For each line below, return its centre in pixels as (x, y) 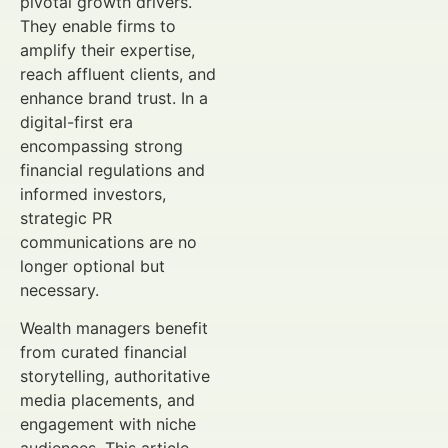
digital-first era (76, 122)
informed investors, (93, 194)
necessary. (59, 290)
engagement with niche (108, 424)
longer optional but (92, 266)
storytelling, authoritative (115, 376)
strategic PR (66, 218)
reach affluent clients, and (118, 74)
